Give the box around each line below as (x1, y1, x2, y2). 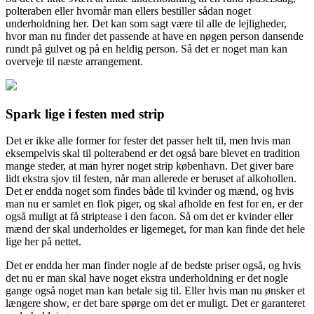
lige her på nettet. (6, 235, 81, 248)
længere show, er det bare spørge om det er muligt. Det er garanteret (6, 297, 305, 310)
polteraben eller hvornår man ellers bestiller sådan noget (6, 4, 251, 17)
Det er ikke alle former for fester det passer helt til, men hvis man (6, 135, 291, 147)
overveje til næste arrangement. (6, 55, 143, 67)
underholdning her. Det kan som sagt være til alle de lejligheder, (6, 17, 287, 29)
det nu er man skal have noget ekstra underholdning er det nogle (6, 272, 288, 285)
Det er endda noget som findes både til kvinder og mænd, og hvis (6, 185, 294, 198)
